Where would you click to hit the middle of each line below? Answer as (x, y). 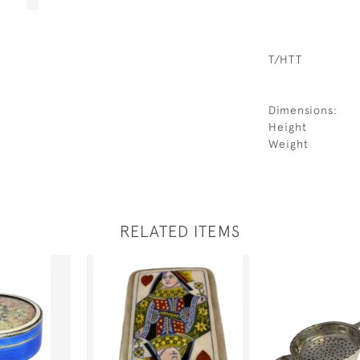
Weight (288, 144)
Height (288, 127)
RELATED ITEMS (180, 231)
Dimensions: (303, 110)
